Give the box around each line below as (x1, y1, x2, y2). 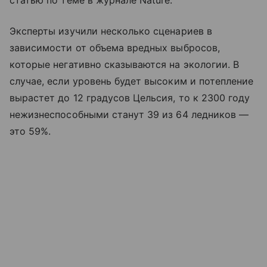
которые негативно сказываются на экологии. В (10, 58, 240, 71)
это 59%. (10, 125, 51, 138)
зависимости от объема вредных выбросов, (10, 42, 220, 54)
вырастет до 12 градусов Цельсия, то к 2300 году (10, 92, 250, 104)
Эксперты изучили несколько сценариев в (10, 25, 212, 38)
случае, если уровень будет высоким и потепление (10, 75, 254, 88)
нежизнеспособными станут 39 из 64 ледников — (10, 108, 249, 121)
